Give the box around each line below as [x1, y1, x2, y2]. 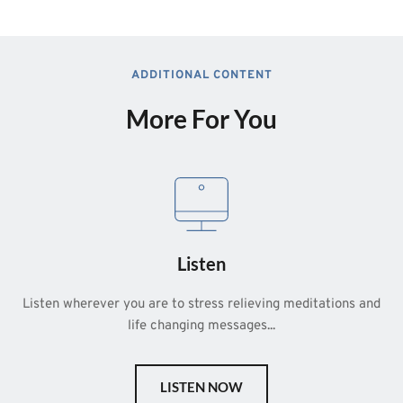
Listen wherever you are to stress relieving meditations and [22, 296, 381, 314]
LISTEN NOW [160, 379, 243, 396]
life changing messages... [128, 318, 275, 336]
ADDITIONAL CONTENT [130, 68, 273, 84]
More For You [126, 103, 277, 135]
